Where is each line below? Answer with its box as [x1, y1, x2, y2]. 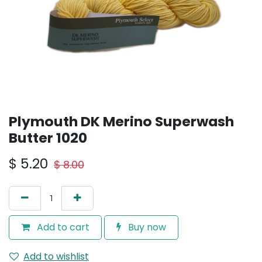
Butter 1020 [9, 128, 87, 147]
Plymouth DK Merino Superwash [9, 112, 234, 131]
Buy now [126, 220, 166, 234]
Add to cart [35, 220, 89, 234]
